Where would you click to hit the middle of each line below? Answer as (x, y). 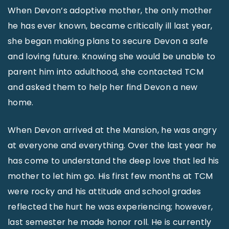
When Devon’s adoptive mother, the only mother (110, 10)
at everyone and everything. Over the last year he (112, 145)
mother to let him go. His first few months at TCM (110, 176)
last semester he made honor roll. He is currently (110, 222)
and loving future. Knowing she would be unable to (112, 56)
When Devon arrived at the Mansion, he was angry (112, 130)
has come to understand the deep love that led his (113, 161)
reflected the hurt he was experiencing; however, (110, 207)
